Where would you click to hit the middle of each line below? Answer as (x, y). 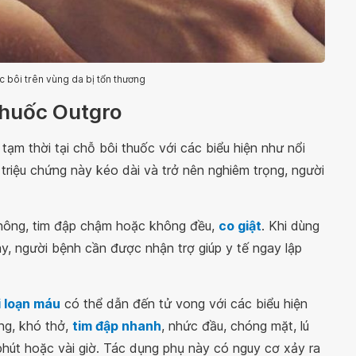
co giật (240, 226)
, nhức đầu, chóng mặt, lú (235, 326)
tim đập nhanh (117, 326)
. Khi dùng (290, 226)
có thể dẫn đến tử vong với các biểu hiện (184, 304)
